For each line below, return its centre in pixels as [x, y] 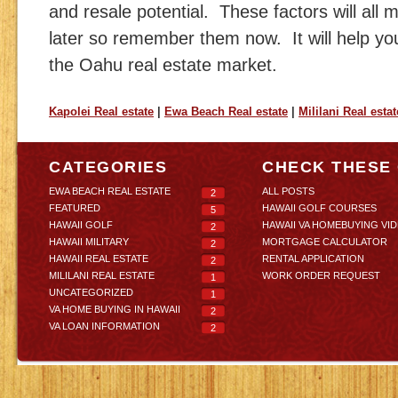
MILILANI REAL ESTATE [102, 275]
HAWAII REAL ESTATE [99, 259]
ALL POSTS [288, 191]
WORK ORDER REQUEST [321, 275]
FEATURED [75, 208]
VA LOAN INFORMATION [104, 326]
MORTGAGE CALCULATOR [325, 242]
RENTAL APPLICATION [313, 259]
